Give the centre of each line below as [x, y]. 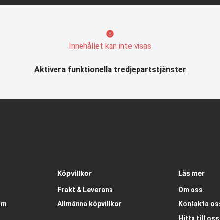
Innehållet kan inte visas [110, 46]
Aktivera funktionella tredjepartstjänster [110, 70]
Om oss [191, 190]
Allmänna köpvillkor [89, 204]
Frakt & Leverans [85, 190]
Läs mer [192, 173]
